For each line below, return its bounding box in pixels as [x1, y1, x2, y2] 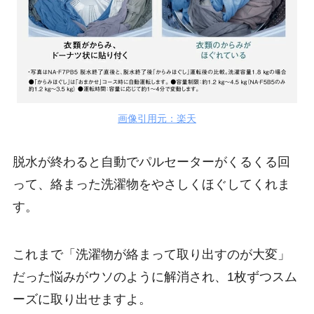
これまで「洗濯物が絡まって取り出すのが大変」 [12, 247, 290, 262]
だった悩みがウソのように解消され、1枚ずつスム [12, 270, 297, 285]
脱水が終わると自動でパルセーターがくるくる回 [12, 155, 290, 170]
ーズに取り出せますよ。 [12, 292, 151, 307]
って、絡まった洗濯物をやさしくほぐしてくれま [12, 177, 290, 192]
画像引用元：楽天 [118, 113, 196, 125]
